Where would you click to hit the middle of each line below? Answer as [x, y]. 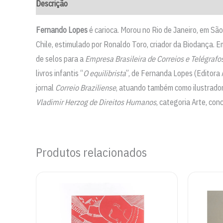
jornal [46, 88]
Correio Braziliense [86, 88]
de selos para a [60, 59]
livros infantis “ [59, 73]
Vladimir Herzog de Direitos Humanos [96, 102]
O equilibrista [105, 73]
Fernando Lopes [62, 30]
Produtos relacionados [91, 153]
